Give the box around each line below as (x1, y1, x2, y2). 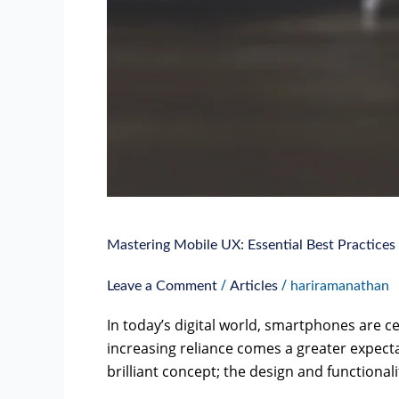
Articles (230, 279, 278, 293)
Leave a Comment (107, 279, 217, 293)
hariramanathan (290, 279, 389, 293)
